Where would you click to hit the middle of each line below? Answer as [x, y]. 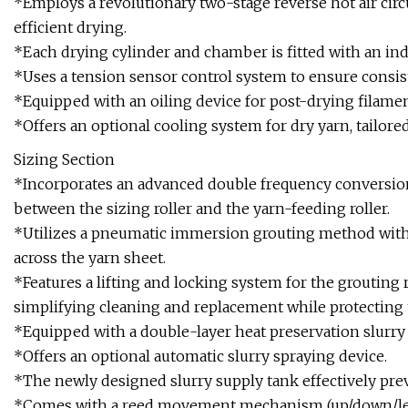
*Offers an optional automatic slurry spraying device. [200, 357]
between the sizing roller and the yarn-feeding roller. [202, 209]
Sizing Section [64, 160]
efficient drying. [70, 28]
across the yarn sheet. [90, 258]
